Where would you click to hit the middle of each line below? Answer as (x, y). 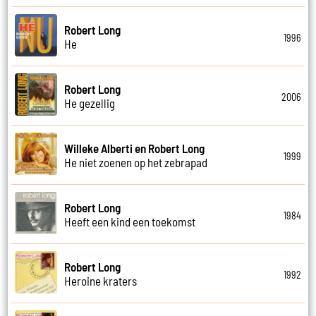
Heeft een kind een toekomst (130, 221)
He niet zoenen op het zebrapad (136, 162)
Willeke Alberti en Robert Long (135, 148)
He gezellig (90, 103)
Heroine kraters (101, 280)
